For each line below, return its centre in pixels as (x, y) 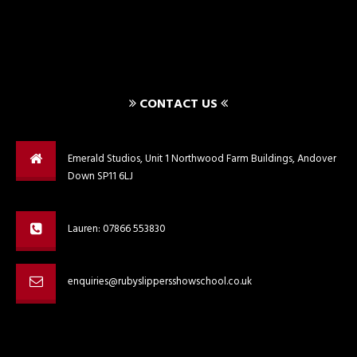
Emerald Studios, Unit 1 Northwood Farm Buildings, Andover (202, 159)
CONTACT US (178, 104)
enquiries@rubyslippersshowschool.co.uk (160, 282)
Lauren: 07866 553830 (117, 229)
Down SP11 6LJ (100, 177)
